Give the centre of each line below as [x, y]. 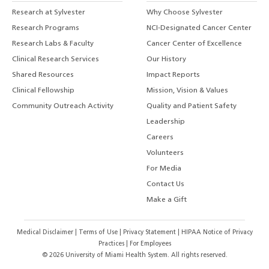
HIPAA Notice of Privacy [217, 232]
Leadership [166, 122]
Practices [112, 244]
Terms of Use [99, 232]
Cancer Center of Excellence [195, 44]
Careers [160, 138]
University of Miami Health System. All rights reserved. [145, 255]
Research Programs [46, 29]
